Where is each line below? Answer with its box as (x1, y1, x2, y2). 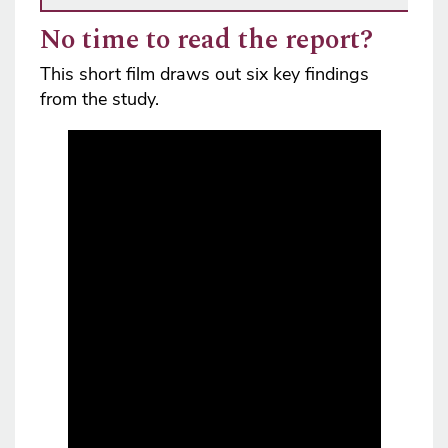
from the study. (40, 87, 159, 112)
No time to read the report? (40, 19, 373, 62)
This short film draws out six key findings (40, 62, 369, 87)
